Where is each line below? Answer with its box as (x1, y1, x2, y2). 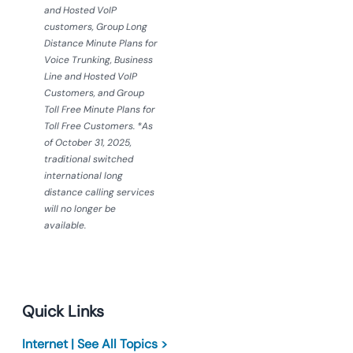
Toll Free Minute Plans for (44, 103, 155, 116)
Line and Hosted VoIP (44, 70, 137, 83)
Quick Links (22, 301, 104, 321)
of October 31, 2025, (44, 136, 132, 149)
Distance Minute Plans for (44, 37, 158, 50)
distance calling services (44, 186, 154, 199)
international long (44, 169, 123, 182)
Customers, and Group (44, 87, 144, 99)
